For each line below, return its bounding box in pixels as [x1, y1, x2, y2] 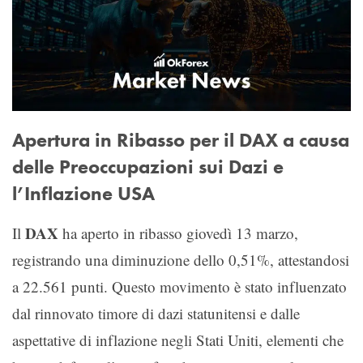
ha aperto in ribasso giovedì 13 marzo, [58, 222, 298, 243]
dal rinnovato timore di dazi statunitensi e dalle [12, 302, 300, 323]
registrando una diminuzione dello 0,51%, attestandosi [12, 249, 349, 270]
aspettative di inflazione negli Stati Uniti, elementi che [12, 329, 344, 350]
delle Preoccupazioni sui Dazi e [12, 154, 284, 179]
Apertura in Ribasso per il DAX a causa [12, 127, 349, 152]
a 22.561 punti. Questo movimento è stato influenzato [12, 275, 347, 297]
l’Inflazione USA [12, 181, 155, 206]
